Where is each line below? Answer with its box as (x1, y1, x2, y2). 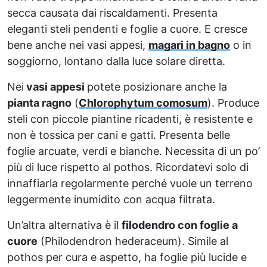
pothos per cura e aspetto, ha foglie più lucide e (7, 250, 247, 263)
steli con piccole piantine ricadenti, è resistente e (7, 112, 253, 125)
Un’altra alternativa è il (7, 218, 122, 231)
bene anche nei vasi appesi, (7, 38, 148, 51)
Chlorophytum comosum (79, 96, 207, 109)
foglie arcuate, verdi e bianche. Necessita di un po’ (7, 144, 260, 157)
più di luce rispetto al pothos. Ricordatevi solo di (7, 160, 249, 173)
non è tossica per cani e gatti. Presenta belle (7, 128, 230, 141)
